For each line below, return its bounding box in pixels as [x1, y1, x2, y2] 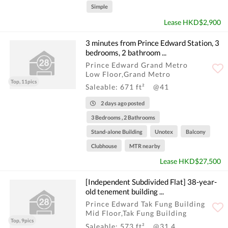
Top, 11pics [11, 78, 37, 84]
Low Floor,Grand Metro [85, 69, 170, 78]
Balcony [185, 128, 206, 135]
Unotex [155, 128, 174, 135]
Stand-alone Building [91, 128, 142, 135]
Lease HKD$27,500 [160, 157, 221, 166]
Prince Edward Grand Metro [85, 60, 188, 69]
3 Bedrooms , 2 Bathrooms [91, 113, 155, 121]
